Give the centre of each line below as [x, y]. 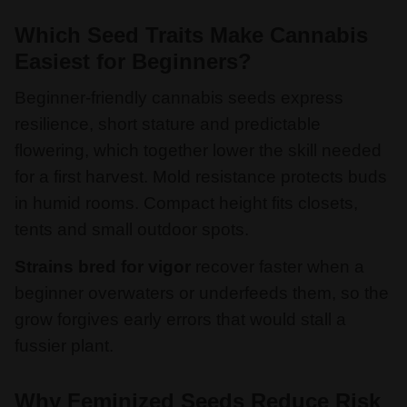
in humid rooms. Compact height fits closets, [186, 203]
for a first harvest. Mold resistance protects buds [201, 177]
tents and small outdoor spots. [134, 230]
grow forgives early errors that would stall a [180, 320]
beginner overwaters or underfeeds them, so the [202, 293]
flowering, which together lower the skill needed [198, 151]
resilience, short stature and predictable [168, 124]
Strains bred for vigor [103, 267]
